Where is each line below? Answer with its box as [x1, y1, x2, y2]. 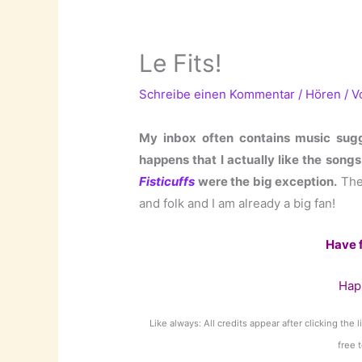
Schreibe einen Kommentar [139, 86, 296, 102]
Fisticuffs [139, 173, 196, 189]
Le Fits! [139, 48, 222, 78]
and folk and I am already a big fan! [139, 195, 336, 211]
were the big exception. [197, 173, 338, 189]
